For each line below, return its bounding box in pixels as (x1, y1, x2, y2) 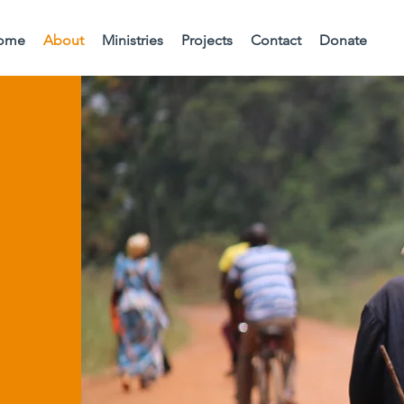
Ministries (101, 32, 163, 49)
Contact (250, 32, 301, 49)
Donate (318, 32, 367, 49)
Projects (180, 32, 233, 49)
